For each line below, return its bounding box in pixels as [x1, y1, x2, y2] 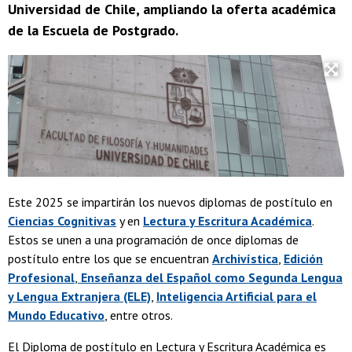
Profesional [8, 269, 75, 285]
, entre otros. [104, 306, 175, 323]
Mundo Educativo [8, 306, 104, 323]
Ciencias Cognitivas [8, 212, 116, 229]
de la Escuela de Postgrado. [8, 21, 178, 40]
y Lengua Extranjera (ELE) [8, 288, 151, 304]
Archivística [212, 250, 278, 266]
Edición [284, 250, 323, 266]
